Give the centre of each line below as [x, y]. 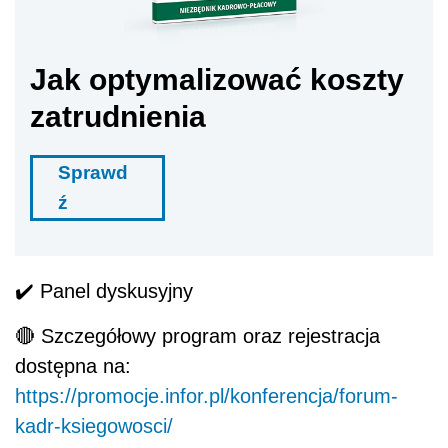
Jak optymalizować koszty [217, 79]
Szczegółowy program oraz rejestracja [210, 335]
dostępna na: [73, 365]
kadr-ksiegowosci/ [94, 425]
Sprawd [93, 172]
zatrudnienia [118, 116]
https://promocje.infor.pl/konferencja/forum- [206, 395]
